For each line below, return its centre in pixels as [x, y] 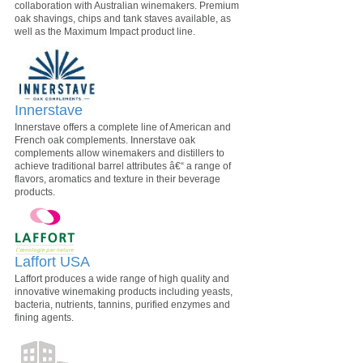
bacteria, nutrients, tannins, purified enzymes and [122, 305]
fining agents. [44, 318]
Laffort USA [52, 262]
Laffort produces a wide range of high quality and [122, 279]
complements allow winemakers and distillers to [120, 153]
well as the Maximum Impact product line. [105, 31]
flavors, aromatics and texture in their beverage [117, 179]
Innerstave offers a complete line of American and [123, 127]
